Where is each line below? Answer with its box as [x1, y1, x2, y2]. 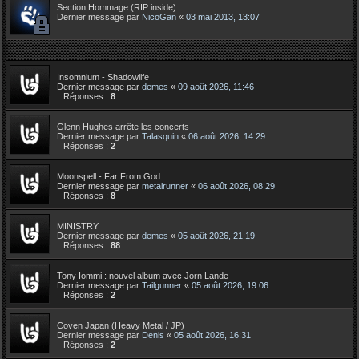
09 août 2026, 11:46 [178, 81, 254, 91]
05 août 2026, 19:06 [192, 280, 268, 290]
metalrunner [142, 180, 188, 191]
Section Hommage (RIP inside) [57, 2, 176, 12]
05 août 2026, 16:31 [174, 329, 251, 340]
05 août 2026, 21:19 [178, 230, 255, 240]
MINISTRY [57, 220, 99, 231]
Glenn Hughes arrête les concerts [57, 121, 189, 131]
